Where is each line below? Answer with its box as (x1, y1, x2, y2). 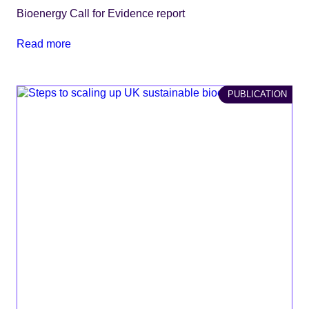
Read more (17, 37, 71, 50)
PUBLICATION (228, 88, 287, 99)
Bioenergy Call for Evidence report (17, 7, 185, 20)
